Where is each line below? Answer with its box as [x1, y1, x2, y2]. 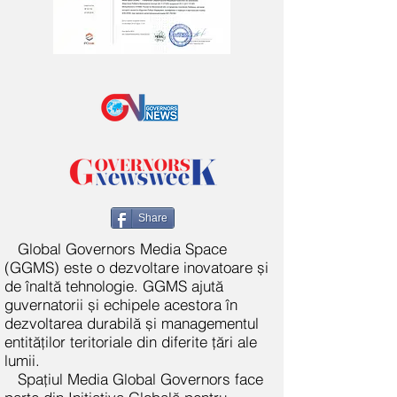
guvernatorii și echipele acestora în [4, 295, 237, 314]
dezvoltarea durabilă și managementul [4, 314, 259, 332]
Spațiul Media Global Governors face [18, 370, 263, 388]
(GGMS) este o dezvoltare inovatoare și [4, 258, 269, 276]
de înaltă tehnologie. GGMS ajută [4, 276, 223, 295]
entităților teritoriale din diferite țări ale [4, 332, 257, 351]
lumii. [4, 351, 40, 370]
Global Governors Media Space [18, 239, 227, 258]
